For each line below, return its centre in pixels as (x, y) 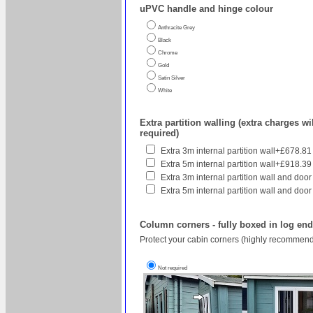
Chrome (168, 52)
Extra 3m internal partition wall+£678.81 (236, 151)
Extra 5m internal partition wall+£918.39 (236, 165)
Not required (173, 268)
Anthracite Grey (176, 27)
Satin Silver (172, 78)
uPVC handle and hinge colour (206, 8)
